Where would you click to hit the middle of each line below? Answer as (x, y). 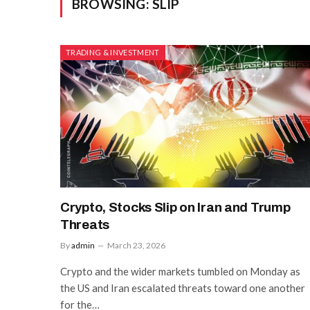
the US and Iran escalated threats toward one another (183, 288)
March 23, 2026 (136, 245)
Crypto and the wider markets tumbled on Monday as (180, 271)
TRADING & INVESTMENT (113, 52)
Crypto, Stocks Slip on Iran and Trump (175, 207)
